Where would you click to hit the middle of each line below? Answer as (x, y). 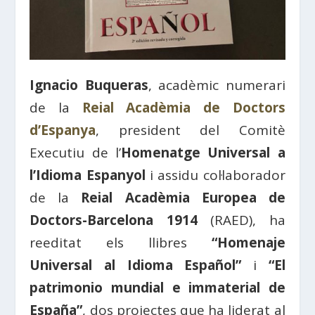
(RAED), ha (241, 220)
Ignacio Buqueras (89, 85)
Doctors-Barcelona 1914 (114, 220)
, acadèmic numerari (217, 85)
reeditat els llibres (121, 243)
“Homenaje (248, 243)
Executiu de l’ (75, 153)
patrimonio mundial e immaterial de (157, 288)
